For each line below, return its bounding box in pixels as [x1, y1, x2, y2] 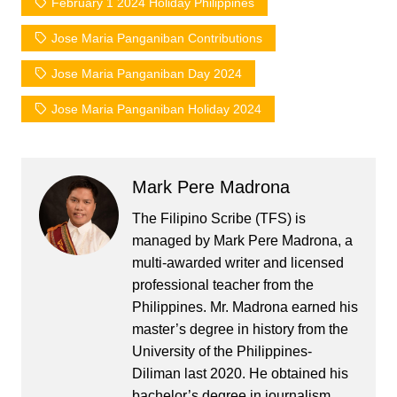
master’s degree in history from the [131, 322, 348, 338]
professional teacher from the [131, 277, 314, 293]
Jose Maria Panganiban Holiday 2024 [51, 102, 261, 117]
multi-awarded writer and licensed [131, 255, 344, 271]
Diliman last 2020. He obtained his [131, 366, 348, 382]
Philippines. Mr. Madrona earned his [131, 300, 358, 315]
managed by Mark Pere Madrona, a [131, 233, 353, 249]
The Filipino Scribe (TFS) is [131, 211, 306, 227]
